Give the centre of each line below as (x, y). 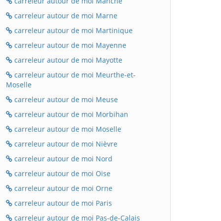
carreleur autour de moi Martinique (73, 30)
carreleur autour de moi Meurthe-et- (74, 75)
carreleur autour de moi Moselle (67, 129)
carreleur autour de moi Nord (62, 159)
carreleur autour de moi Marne (65, 16)
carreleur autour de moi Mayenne (69, 45)
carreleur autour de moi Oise (61, 173)
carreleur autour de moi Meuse (65, 99)
